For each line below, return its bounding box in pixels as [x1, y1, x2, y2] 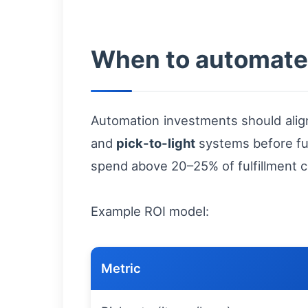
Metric [101, 261, 141, 276]
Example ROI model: [91, 203, 209, 219]
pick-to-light [116, 135, 196, 151]
